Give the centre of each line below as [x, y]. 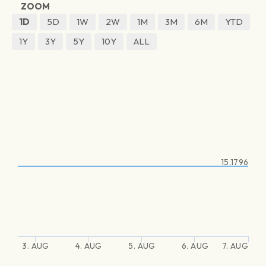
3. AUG [36, 246]
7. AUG [235, 246]
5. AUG [142, 246]
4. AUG [89, 246]
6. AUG [195, 246]
